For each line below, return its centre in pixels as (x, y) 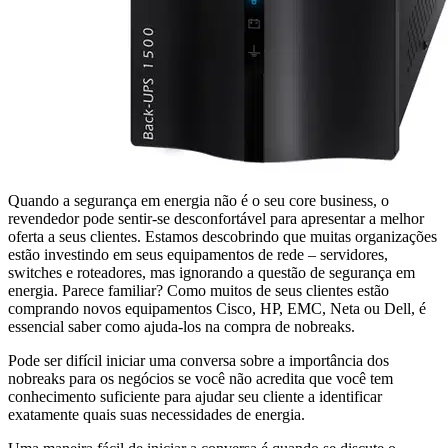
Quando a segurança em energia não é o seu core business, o (198, 200)
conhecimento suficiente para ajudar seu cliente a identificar (195, 396)
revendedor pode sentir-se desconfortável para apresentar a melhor (216, 218)
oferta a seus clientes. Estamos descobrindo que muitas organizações (222, 236)
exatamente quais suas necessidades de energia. (156, 414)
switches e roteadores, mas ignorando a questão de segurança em (211, 272)
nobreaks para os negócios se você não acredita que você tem (200, 378)
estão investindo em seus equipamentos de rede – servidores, (198, 254)
